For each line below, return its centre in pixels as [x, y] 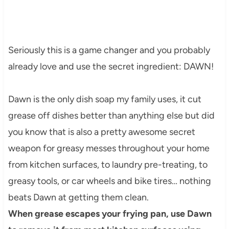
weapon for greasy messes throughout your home [109, 148]
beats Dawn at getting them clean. [80, 198]
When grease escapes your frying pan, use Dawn [110, 214]
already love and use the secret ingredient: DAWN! [111, 67]
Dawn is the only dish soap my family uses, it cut [105, 99]
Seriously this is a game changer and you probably [109, 50]
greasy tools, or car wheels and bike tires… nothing [109, 181]
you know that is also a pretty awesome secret [101, 132]
